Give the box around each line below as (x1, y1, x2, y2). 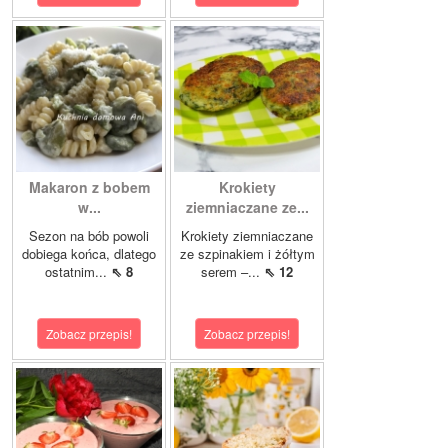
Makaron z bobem (28, 177, 150, 197)
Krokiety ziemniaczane (181, 226, 313, 245)
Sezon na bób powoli (29, 226, 149, 245)
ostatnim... (45, 262, 111, 281)
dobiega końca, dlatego (22, 244, 156, 263)
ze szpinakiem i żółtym (179, 244, 315, 263)
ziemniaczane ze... (185, 197, 309, 217)
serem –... (201, 262, 264, 281)
